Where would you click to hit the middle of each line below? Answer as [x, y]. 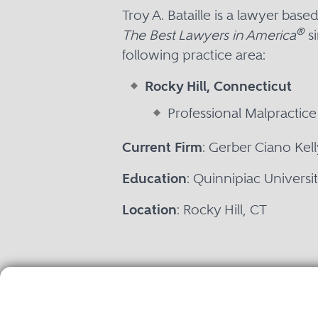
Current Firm [162, 147]
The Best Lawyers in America [209, 35]
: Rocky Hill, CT [222, 210]
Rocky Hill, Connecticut [218, 86]
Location [149, 210]
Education [154, 179]
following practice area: [194, 55]
